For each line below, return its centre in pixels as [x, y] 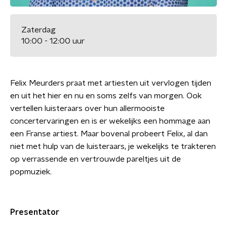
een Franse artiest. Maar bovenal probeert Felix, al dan [109, 134]
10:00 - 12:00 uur [53, 41]
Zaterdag [39, 30]
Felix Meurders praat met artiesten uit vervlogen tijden [111, 83]
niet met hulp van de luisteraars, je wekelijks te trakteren [113, 147]
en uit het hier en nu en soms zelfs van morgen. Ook [106, 96]
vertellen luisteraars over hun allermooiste [87, 109]
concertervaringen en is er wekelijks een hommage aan [110, 121]
